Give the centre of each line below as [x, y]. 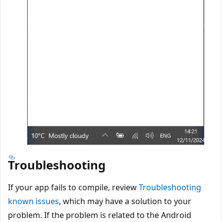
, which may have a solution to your [125, 201]
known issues [33, 201]
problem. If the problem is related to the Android [100, 215]
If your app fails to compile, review [73, 188]
